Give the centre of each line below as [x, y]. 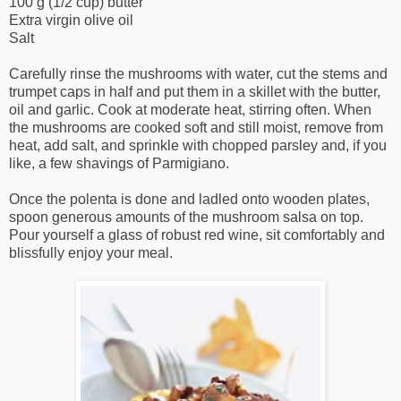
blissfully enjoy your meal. [91, 252]
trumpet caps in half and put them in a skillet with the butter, [195, 91]
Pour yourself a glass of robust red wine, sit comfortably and [197, 235]
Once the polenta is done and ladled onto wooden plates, [189, 199]
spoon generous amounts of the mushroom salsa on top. [186, 217]
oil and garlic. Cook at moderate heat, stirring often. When [190, 109]
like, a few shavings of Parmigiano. [119, 163]
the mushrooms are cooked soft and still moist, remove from [196, 127]
